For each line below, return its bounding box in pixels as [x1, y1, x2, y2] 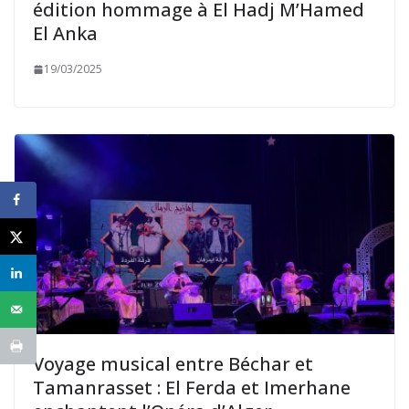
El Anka [33, 21, 98, 47]
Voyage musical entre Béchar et [33, 351, 313, 376]
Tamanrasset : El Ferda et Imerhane [33, 374, 351, 400]
